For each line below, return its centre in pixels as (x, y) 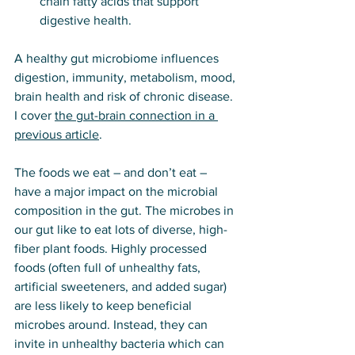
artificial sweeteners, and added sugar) (122, 286)
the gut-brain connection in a (136, 115)
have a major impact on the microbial (118, 191)
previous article (57, 134)
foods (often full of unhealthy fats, (109, 267)
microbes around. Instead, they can (113, 324)
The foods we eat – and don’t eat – (112, 172)
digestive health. (86, 20)
